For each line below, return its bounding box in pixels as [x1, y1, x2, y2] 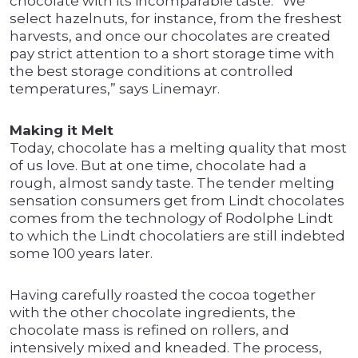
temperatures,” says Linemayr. [10, 81, 220, 97]
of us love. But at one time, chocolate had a [10, 157, 307, 174]
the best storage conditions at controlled [10, 63, 293, 80]
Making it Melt [10, 122, 113, 139]
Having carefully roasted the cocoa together [10, 287, 316, 304]
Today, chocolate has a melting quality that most [10, 140, 347, 157]
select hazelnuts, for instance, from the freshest [10, 10, 342, 27]
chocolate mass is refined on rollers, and [10, 322, 289, 339]
